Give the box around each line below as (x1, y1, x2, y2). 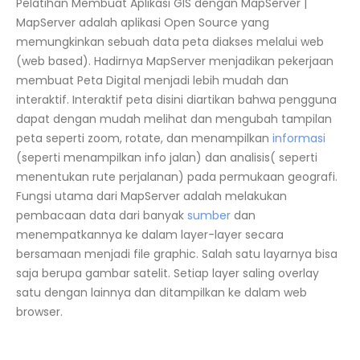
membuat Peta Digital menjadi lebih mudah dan (16, 72, 288, 88)
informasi (272, 130, 325, 146)
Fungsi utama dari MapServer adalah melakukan (16, 188, 287, 204)
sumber (187, 207, 231, 223)
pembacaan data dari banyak (16, 207, 187, 223)
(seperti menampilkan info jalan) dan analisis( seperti (16, 149, 317, 166)
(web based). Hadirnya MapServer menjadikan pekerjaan (16, 53, 333, 69)
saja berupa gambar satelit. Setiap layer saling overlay (16, 265, 319, 281)
